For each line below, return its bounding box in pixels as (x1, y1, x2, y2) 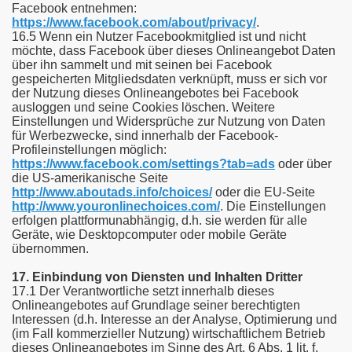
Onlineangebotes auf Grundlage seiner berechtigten (12, 299, 300, 312)
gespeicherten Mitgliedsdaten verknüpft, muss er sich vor (12, 72, 327, 86)
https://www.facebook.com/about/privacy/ (12, 16, 256, 29)
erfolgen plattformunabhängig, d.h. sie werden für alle (12, 214, 307, 227)
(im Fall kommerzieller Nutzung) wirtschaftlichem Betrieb (12, 327, 325, 340)
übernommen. (12, 242, 89, 255)
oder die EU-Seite (212, 185, 315, 199)
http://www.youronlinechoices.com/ (12, 200, 220, 213)
